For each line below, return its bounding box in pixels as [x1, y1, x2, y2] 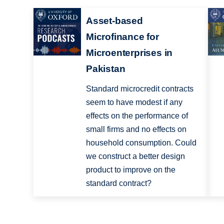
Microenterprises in [85, 47, 173, 58]
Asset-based [85, 15, 143, 26]
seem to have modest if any [85, 98, 182, 107]
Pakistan [85, 63, 125, 74]
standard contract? [85, 179, 151, 188]
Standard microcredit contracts [85, 84, 193, 93]
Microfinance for [85, 31, 159, 42]
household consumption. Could [85, 138, 196, 147]
